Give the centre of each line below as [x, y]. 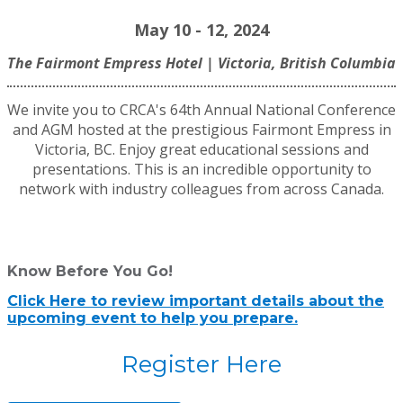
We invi [31, 110]
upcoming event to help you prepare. [152, 318]
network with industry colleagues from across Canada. [201, 189]
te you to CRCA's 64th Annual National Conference [226, 110]
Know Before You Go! [90, 271]
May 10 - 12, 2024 [201, 30]
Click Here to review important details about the [196, 301]
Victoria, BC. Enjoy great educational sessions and [201, 149]
